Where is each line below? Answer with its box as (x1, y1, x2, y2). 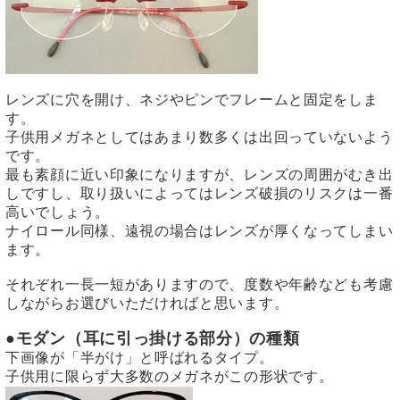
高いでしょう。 (5, 204, 110, 221)
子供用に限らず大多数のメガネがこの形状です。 (5, 369, 334, 385)
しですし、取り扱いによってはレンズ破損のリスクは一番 (5, 186, 394, 202)
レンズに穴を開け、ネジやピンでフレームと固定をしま (5, 92, 379, 108)
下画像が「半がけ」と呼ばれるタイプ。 (5, 350, 274, 366)
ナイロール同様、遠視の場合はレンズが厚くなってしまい (5, 223, 394, 239)
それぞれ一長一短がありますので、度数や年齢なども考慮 (5, 277, 394, 293)
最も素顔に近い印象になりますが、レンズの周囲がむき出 (5, 167, 394, 183)
